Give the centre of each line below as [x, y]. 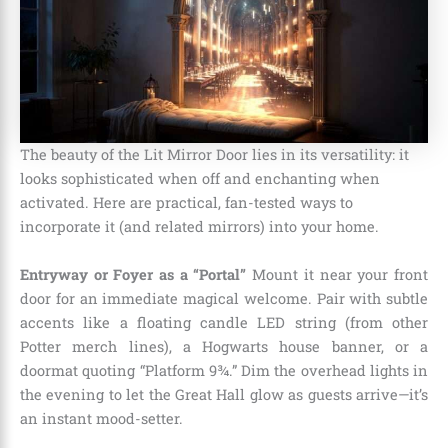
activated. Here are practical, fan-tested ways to [186, 203]
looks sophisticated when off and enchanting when [200, 179]
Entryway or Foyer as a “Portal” [133, 274]
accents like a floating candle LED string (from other [224, 322]
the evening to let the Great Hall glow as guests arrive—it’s [224, 394]
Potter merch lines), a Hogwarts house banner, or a [224, 346]
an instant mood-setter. [101, 418]
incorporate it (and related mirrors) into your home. [199, 227]
